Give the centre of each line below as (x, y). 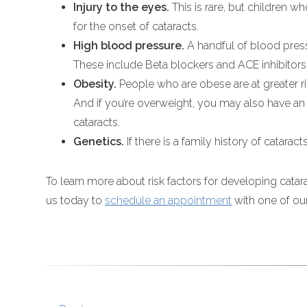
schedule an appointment (169, 201)
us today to (76, 201)
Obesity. (95, 84)
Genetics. (99, 142)
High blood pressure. (129, 46)
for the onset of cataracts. (136, 27)
